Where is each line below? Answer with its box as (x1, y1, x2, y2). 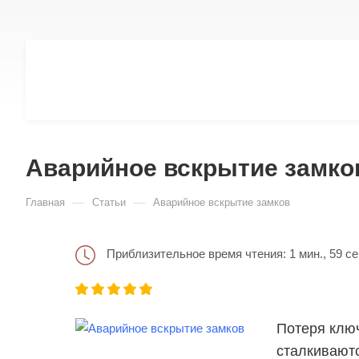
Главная (26, 196, 65, 208)
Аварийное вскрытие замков (153, 196, 290, 208)
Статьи (92, 196, 126, 208)
